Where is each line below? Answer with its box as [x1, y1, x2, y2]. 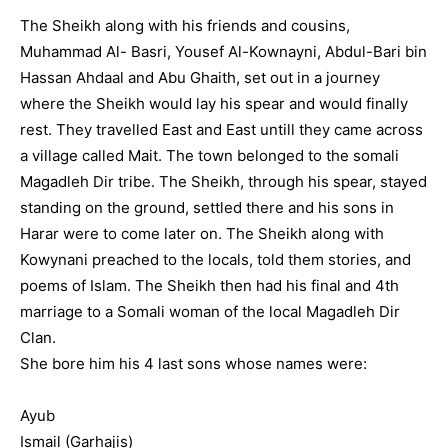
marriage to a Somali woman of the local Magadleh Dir [20, 302, 400, 321]
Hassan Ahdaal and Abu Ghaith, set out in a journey [20, 68, 380, 87]
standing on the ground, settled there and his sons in [20, 198, 394, 217]
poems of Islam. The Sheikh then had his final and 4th [20, 276, 399, 295]
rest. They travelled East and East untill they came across [20, 120, 423, 139]
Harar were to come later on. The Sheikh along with [20, 224, 384, 243]
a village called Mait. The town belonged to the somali [20, 146, 399, 165]
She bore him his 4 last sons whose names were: [20, 354, 367, 373]
